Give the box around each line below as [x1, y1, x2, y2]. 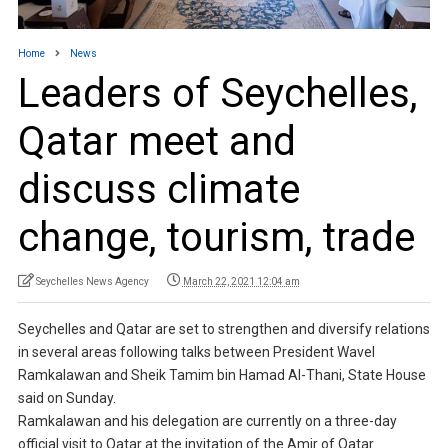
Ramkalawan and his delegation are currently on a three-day [17, 413, 397, 430]
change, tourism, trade [17, 214, 415, 262]
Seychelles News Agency [35, 276, 149, 288]
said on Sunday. [17, 390, 116, 407]
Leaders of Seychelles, [17, 70, 417, 118]
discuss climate [17, 166, 300, 214]
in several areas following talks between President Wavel [17, 344, 375, 361]
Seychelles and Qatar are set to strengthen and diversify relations [17, 321, 430, 338]
